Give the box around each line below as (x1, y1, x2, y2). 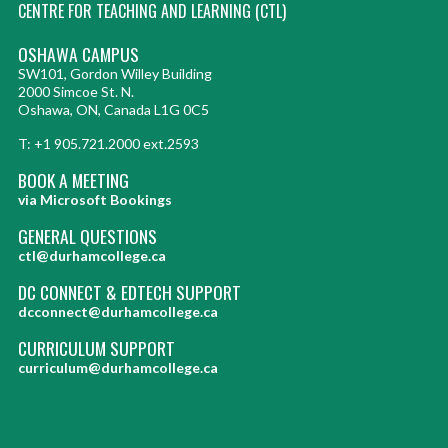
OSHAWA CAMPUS (18, 40, 139, 67)
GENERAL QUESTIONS (18, 222, 157, 249)
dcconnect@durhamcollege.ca (18, 302, 218, 320)
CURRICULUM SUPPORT (18, 334, 175, 361)
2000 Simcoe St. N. (18, 82, 134, 100)
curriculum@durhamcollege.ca (18, 358, 218, 376)
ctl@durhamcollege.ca (18, 246, 166, 264)
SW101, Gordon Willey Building (18, 64, 212, 82)
